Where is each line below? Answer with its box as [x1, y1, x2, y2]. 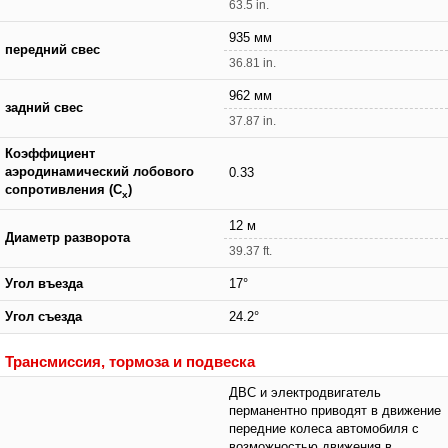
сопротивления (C [5, 182, 122, 197]
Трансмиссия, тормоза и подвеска [5, 352, 255, 370]
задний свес [5, 100, 83, 115]
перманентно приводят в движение [229, 403, 441, 418]
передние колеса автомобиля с [229, 421, 419, 436]
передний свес [5, 42, 100, 57]
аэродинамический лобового [5, 164, 194, 179]
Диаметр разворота [5, 230, 130, 245]
